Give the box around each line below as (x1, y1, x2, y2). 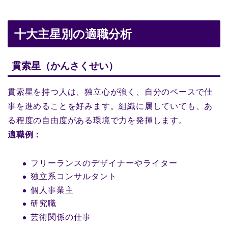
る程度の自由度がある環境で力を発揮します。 (8, 116, 187, 125)
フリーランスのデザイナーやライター (31, 158, 178, 167)
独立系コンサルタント (31, 172, 117, 181)
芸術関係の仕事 (31, 212, 91, 221)
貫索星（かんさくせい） (12, 60, 118, 71)
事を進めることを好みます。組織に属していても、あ (8, 101, 213, 110)
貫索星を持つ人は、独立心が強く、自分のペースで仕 (8, 87, 213, 96)
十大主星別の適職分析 (14, 27, 132, 41)
